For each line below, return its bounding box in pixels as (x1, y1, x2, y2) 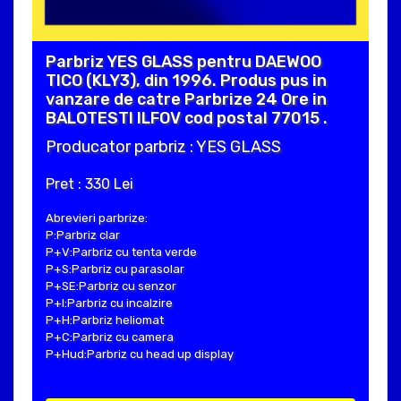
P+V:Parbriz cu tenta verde (46, 244, 197, 259)
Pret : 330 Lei (46, 175, 133, 192)
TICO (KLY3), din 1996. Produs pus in (46, 70, 327, 90)
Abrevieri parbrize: (46, 210, 148, 225)
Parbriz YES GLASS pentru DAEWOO (46, 51, 321, 72)
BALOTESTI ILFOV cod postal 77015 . (46, 107, 328, 128)
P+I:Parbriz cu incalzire (46, 295, 173, 310)
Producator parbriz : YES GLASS (46, 136, 281, 157)
